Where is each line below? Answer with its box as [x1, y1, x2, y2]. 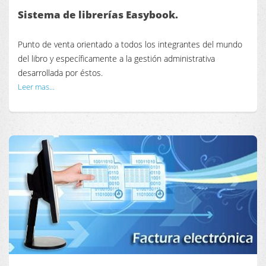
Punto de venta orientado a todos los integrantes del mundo [18, 38, 242, 50]
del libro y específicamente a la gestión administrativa [18, 52, 215, 64]
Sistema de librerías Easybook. [18, 7, 178, 22]
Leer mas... [18, 81, 55, 92]
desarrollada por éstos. [18, 66, 103, 78]
